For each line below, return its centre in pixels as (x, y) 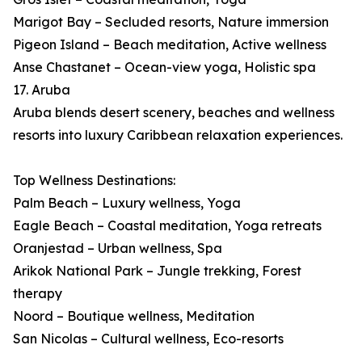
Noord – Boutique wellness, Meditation (134, 316)
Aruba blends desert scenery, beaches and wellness (174, 113)
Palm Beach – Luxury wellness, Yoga (127, 203)
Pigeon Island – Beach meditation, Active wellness (170, 45)
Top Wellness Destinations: (94, 181)
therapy (38, 294)
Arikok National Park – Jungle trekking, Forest (157, 271)
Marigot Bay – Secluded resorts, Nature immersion (171, 22)
